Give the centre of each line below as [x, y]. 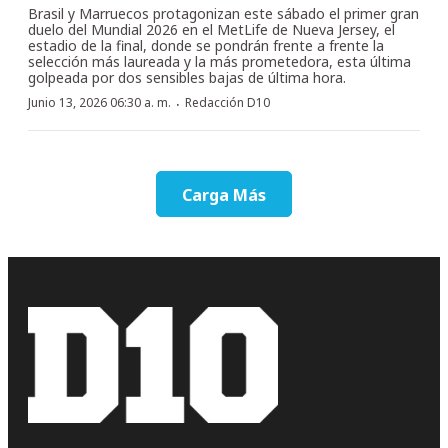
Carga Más [224, 194]
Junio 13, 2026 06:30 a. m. [99, 102]
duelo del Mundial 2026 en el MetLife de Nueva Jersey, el [211, 29]
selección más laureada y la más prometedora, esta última [219, 61]
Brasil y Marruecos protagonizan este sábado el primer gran [223, 13]
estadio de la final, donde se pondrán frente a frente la [206, 45]
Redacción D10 [227, 102]
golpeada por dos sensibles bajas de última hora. [187, 77]
